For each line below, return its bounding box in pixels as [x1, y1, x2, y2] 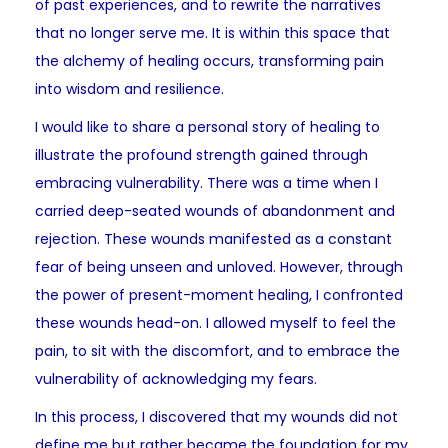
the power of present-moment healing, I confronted [35, 285, 403, 306]
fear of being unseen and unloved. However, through [35, 257, 403, 278]
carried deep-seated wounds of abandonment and [35, 201, 395, 222]
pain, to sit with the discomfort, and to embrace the [35, 341, 400, 362]
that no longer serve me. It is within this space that [35, 23, 390, 44]
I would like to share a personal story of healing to [35, 117, 380, 138]
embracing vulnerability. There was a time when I [35, 173, 378, 194]
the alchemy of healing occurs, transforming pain [35, 51, 384, 72]
